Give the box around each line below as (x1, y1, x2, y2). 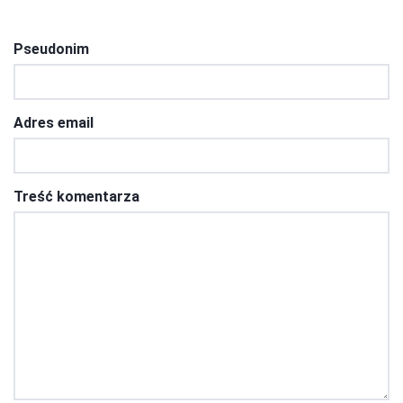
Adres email (13, 113, 94, 131)
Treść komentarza (13, 187, 139, 205)
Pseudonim (13, 40, 89, 58)
